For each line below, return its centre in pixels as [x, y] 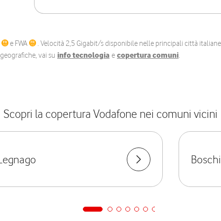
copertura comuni [148, 55]
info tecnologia [83, 55]
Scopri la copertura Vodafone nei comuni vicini [110, 114]
